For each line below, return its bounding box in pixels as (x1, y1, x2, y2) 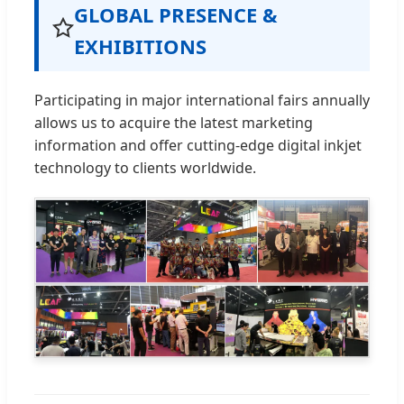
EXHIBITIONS (74, 32, 207, 60)
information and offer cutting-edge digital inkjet (34, 135, 362, 156)
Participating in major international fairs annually (34, 90, 370, 111)
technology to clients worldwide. (34, 158, 256, 179)
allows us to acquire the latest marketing (34, 113, 313, 133)
